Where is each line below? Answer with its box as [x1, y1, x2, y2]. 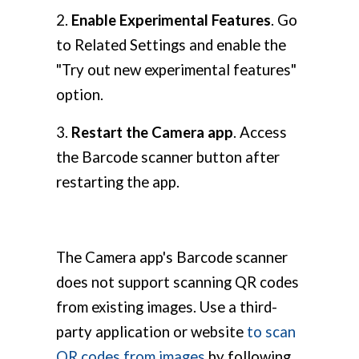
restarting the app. [56, 173, 179, 192]
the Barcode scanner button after [56, 148, 280, 167]
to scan [247, 323, 296, 341]
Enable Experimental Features [71, 11, 271, 30]
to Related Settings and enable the [56, 36, 286, 54]
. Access [233, 123, 287, 142]
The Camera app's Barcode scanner [56, 248, 288, 267]
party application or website [56, 323, 247, 341]
